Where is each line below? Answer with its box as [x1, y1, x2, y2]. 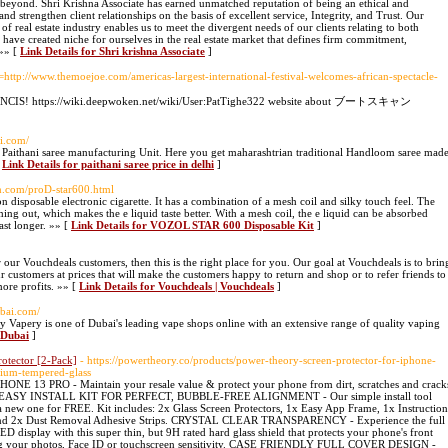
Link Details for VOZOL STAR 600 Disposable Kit [71, 219, 314, 231]
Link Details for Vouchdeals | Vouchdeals [79, 280, 274, 292]
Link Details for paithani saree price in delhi [2, 158, 214, 170]
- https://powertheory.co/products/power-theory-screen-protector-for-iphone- [80, 354, 436, 366]
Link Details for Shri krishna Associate [20, 45, 205, 57]
